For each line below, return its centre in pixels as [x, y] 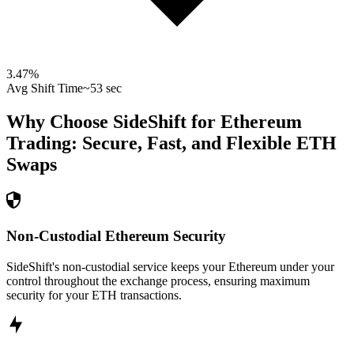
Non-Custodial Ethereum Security [116, 235]
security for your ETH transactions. [94, 295]
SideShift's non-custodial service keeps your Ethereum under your [170, 266]
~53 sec [102, 88]
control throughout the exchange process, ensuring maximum [158, 281]
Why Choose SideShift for [113, 122]
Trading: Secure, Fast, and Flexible [149, 143]
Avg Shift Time [45, 88]
